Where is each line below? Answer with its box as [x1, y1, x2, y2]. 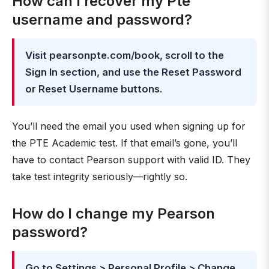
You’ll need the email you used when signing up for [12, 120, 246, 132]
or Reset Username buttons [25, 83, 160, 95]
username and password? [12, 11, 192, 28]
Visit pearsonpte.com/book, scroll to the [25, 49, 224, 61]
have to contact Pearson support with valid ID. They [12, 154, 250, 166]
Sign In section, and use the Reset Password [25, 66, 241, 78]
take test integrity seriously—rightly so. [12, 171, 187, 183]
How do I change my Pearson [12, 205, 215, 222]
